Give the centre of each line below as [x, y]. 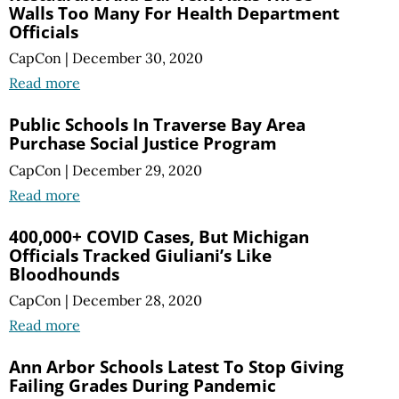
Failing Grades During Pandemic [142, 385]
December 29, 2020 [137, 170]
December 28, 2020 [137, 300]
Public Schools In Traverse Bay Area [157, 125]
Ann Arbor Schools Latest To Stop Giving [176, 366]
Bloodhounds [64, 273]
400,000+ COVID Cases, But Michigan [159, 236]
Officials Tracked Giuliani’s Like [140, 255]
